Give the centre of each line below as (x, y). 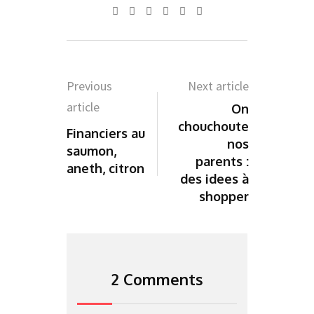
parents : (222, 161)
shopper (224, 196)
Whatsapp (178, 10)
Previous (89, 86)
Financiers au (106, 133)
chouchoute (213, 126)
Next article (218, 86)
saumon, (91, 151)
